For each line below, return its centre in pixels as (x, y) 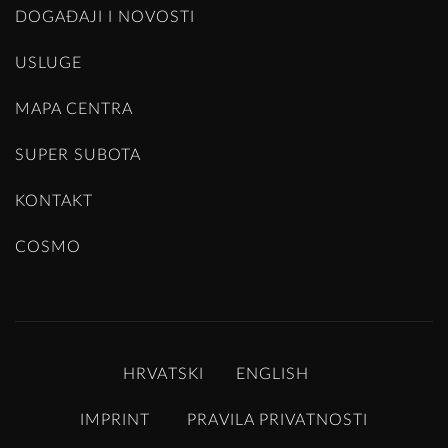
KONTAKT (54, 201)
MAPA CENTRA (74, 109)
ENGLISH (272, 374)
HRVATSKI (163, 374)
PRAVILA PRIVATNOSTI (277, 420)
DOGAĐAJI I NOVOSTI (105, 17)
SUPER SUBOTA (78, 155)
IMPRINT (115, 420)
